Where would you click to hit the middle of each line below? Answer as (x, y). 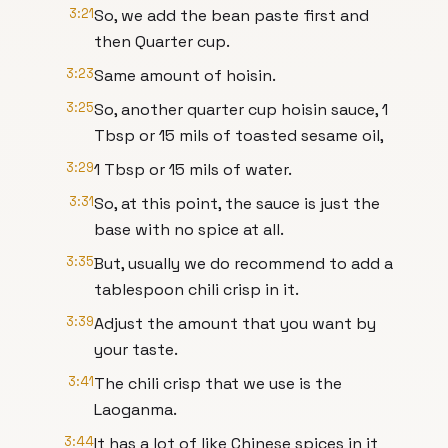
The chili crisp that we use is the (218, 383)
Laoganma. (135, 409)
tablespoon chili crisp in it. (196, 289)
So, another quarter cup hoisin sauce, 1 (241, 109)
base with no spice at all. (189, 229)
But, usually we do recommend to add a (243, 263)
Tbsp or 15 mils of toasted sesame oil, (239, 135)
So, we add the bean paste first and (231, 15)
